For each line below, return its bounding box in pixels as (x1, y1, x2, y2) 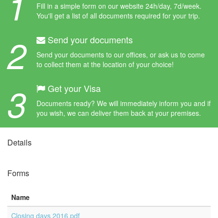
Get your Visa (45, 82, 101, 94)
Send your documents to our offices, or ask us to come (36, 50, 205, 59)
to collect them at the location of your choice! (36, 59, 174, 69)
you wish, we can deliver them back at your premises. (36, 108, 201, 118)
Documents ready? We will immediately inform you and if (36, 98, 211, 108)
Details (7, 137, 32, 148)
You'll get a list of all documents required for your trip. (36, 11, 200, 20)
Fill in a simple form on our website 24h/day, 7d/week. (36, 1, 201, 11)
